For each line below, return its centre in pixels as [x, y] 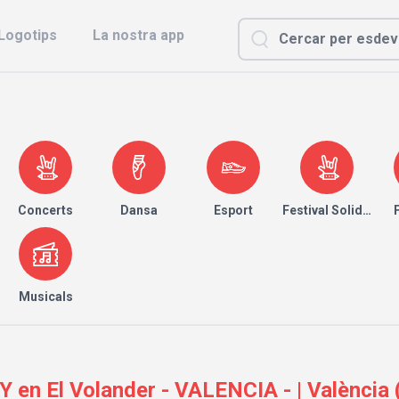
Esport [233, 210]
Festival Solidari [330, 210]
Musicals [45, 297]
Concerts [46, 210]
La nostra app [138, 35]
